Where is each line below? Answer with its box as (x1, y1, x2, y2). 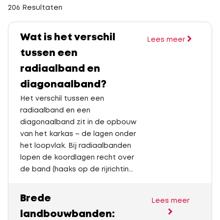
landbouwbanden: (20, 210, 115, 219)
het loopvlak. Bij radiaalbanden (20, 143, 131, 149)
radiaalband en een (20, 108, 90, 113)
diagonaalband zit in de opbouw (20, 119, 137, 125)
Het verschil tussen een (20, 96, 104, 102)
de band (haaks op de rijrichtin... (20, 166, 133, 172)
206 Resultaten (8, 5, 62, 11)
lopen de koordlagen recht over (20, 155, 134, 161)
